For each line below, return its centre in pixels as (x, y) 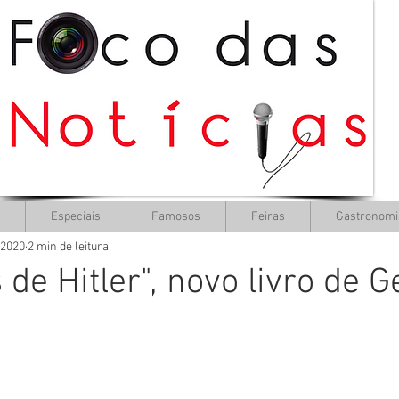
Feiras (268, 217)
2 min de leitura (68, 247)
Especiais (76, 217)
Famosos (176, 217)
